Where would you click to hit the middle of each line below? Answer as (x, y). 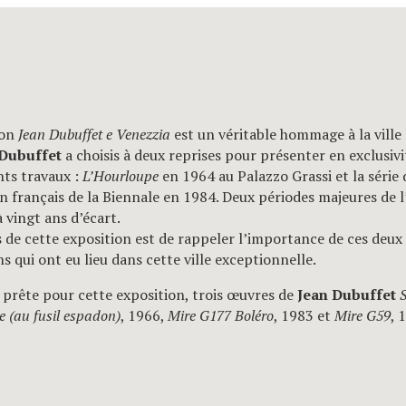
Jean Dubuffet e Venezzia (94, 134)
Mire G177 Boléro (221, 315)
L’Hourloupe (121, 175)
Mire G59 (362, 315)
